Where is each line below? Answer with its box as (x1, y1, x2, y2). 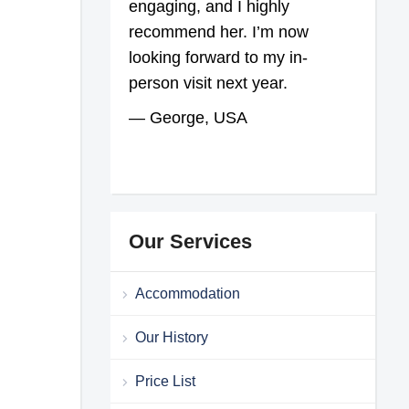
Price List (135, 372, 196, 389)
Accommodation (135, 285, 241, 301)
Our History (135, 329, 209, 345)
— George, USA (129, 108, 248, 127)
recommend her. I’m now (129, 22, 309, 41)
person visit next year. (129, 73, 288, 92)
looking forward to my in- (129, 47, 309, 67)
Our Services (129, 229, 253, 253)
